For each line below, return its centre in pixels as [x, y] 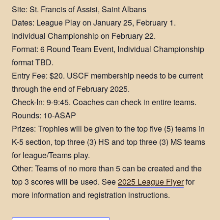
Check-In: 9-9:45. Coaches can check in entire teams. [104, 102]
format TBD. [33, 62]
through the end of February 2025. [71, 88]
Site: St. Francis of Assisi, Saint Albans [79, 9]
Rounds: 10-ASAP [44, 115]
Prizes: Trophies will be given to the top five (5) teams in [108, 128]
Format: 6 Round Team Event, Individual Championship [108, 49]
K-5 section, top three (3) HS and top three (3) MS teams [109, 141]
